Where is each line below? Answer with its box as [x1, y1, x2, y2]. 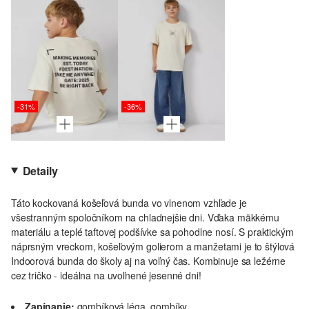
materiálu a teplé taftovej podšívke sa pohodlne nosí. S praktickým [11, 224, 294, 239]
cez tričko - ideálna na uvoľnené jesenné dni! [11, 268, 201, 282]
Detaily [22, 162, 58, 179]
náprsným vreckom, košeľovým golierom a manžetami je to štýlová [11, 239, 295, 253]
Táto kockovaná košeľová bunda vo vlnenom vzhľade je [11, 195, 247, 210]
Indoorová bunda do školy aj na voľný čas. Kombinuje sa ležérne [11, 253, 286, 268]
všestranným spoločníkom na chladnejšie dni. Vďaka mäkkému [11, 210, 279, 224]
